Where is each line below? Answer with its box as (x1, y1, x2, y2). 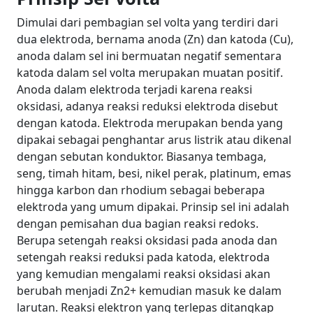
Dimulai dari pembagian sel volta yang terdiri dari (17, 15, 278, 31)
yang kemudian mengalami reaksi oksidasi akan (17, 266, 270, 282)
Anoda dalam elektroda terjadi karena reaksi (17, 82, 252, 98)
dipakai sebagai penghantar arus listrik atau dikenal (17, 132, 291, 148)
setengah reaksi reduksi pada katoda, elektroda (17, 249, 270, 265)
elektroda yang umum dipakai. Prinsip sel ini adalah (17, 199, 289, 215)
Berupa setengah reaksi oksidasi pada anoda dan (17, 233, 277, 249)
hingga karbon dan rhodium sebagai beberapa (17, 182, 265, 198)
